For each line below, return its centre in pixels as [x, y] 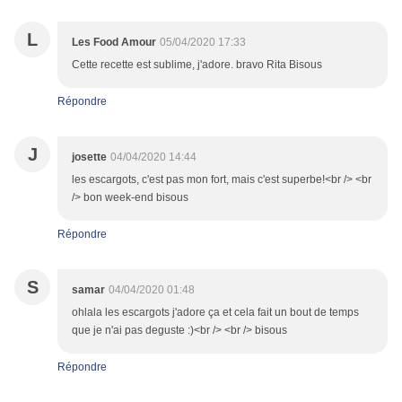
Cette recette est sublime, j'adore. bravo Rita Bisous [197, 65]
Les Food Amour [114, 43]
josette [89, 157]
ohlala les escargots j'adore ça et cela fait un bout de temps [215, 313]
